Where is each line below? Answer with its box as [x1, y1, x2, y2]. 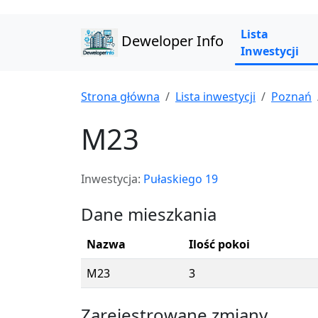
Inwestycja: [81, 171, 143, 187]
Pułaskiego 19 [143, 171, 218, 187]
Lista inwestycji [175, 89, 256, 104]
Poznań [271, 89, 312, 104]
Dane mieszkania [81, 202, 216, 226]
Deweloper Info [117, 31, 224, 51]
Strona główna [81, 89, 160, 104]
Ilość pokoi [189, 236, 250, 252]
